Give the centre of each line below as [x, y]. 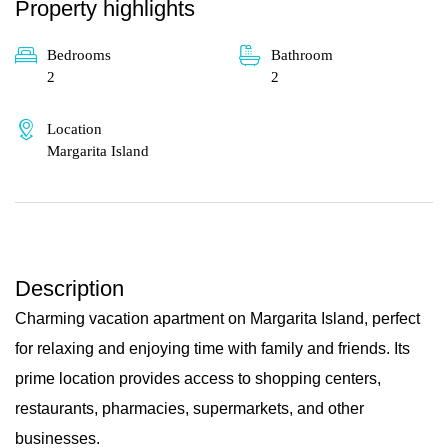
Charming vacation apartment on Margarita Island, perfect [217, 319]
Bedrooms [79, 55]
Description [69, 289]
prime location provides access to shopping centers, [198, 379]
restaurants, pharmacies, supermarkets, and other [189, 409]
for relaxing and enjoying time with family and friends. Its [212, 349]
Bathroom [302, 55]
